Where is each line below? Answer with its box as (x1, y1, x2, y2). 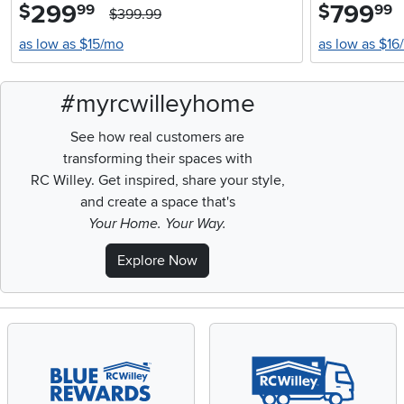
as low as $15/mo (19, 35, 124, 54)
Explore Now (117, 252, 198, 271)
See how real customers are (70, 128, 245, 147)
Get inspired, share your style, (94, 171, 285, 190)
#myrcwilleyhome (60, 88, 255, 120)
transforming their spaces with (62, 150, 252, 169)
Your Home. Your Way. (88, 215, 227, 234)
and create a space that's (79, 193, 235, 212)
